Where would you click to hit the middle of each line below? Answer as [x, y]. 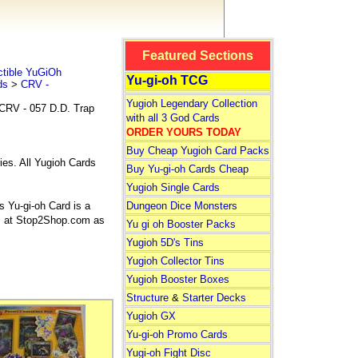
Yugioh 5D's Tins [165, 243]
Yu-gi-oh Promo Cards [177, 334]
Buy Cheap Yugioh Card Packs [197, 151]
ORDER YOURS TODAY [183, 132]
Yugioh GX [151, 316]
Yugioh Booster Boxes [177, 279]
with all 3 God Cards [173, 118]
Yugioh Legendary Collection [191, 103]
